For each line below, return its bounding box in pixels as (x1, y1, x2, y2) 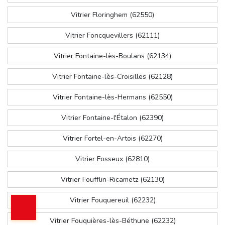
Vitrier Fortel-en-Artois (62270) (62, 134, 163, 144)
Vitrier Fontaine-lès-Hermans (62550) (52, 92, 173, 102)
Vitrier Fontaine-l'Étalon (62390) (61, 113, 164, 123)
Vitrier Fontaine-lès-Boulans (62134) (54, 51, 171, 61)
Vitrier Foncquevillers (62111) (65, 31, 160, 41)
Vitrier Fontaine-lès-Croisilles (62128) (52, 72, 173, 82)
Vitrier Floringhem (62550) (71, 10, 154, 20)
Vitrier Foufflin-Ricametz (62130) (60, 175, 165, 185)
